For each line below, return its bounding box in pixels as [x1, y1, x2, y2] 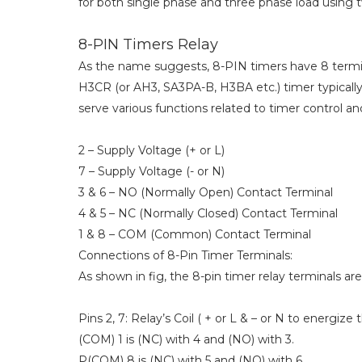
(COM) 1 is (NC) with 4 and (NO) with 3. [78, 332, 294, 347]
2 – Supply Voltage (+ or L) [78, 143, 225, 158]
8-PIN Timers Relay [78, 36, 218, 54]
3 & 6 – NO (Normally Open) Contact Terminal [78, 185, 333, 200]
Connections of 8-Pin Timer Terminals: [78, 248, 293, 263]
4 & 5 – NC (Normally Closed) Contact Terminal [78, 206, 338, 221]
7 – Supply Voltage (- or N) [78, 164, 225, 179]
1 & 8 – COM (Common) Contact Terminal [78, 227, 311, 242]
